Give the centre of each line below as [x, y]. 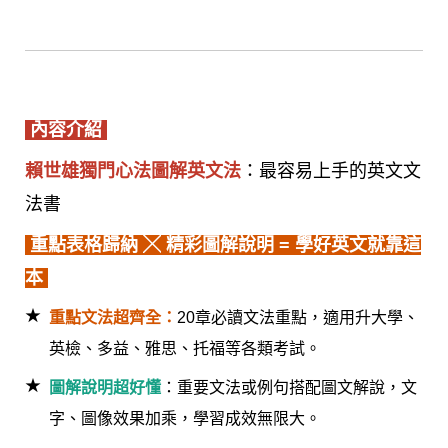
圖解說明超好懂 [105, 387]
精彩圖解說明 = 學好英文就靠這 [291, 244]
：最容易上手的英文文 [331, 170]
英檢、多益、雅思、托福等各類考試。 [185, 348]
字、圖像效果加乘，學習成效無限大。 [185, 418]
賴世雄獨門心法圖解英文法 [133, 170]
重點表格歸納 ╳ [93, 244]
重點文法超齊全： [113, 317]
